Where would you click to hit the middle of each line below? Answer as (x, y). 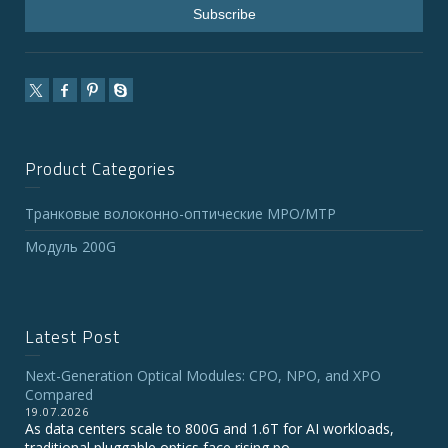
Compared (59, 394)
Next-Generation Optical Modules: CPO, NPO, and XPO (203, 375)
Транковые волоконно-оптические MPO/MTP (180, 213)
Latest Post (72, 337)
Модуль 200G (70, 246)
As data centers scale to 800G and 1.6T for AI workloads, (209, 428)
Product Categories (100, 169)
